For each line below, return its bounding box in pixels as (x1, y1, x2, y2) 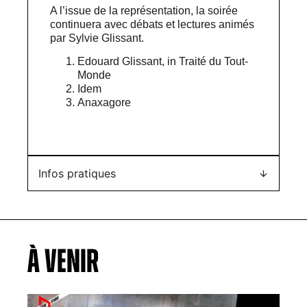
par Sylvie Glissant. (50, 32, 145, 44)
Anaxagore (77, 97, 132, 109)
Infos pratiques (38, 167, 116, 181)
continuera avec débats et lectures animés (50, 18, 255, 30)
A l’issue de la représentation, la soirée (50, 4, 238, 16)
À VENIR (27, 243, 99, 280)
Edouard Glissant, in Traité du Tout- (77, 56, 249, 68)
